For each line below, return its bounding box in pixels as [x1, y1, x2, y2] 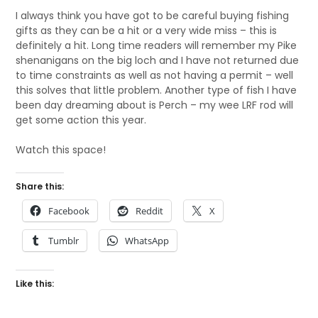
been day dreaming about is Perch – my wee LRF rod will [16, 98, 294, 113]
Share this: [16, 180, 65, 193]
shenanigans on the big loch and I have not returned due [16, 53, 300, 68]
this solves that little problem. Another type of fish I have [16, 83, 297, 98]
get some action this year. [16, 113, 147, 128]
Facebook [48, 204, 90, 218]
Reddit [136, 204, 164, 218]
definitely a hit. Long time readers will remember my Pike [16, 38, 297, 53]
